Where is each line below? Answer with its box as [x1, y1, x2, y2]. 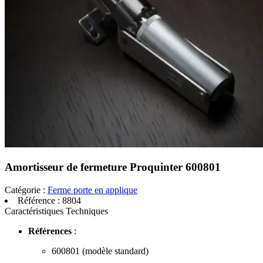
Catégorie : [5, 184, 45, 195]
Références [28, 225, 72, 236]
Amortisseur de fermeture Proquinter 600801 [5, 160, 221, 173]
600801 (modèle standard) [52, 245, 149, 256]
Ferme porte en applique [48, 184, 137, 195]
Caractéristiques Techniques [5, 205, 108, 216]
